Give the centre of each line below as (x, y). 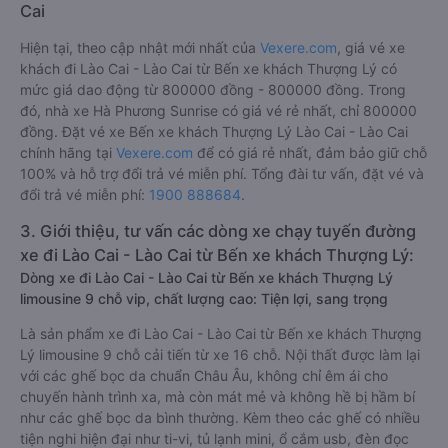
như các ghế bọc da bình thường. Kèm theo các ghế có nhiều (220, 417)
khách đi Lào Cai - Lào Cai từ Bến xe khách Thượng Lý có (208, 68)
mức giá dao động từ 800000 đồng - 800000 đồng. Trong (213, 89)
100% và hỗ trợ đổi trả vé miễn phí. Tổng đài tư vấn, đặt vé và (222, 173)
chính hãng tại (68, 152)
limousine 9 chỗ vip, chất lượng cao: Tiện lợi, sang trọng (204, 298)
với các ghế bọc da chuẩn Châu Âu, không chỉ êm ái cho (204, 375)
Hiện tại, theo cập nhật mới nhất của (140, 47)
